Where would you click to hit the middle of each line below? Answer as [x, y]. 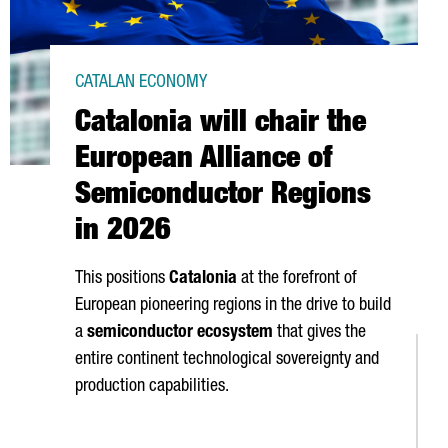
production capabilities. [152, 387]
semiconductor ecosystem [180, 333]
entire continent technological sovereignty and [227, 360]
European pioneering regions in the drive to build [233, 306]
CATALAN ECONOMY [141, 83]
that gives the [319, 333]
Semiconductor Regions [223, 197]
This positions [122, 279]
